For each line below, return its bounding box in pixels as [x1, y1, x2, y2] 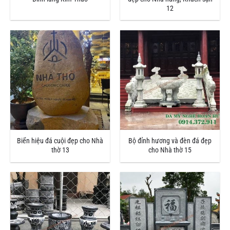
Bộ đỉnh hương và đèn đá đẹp [128, 137, 212, 146]
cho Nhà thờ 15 [148, 146, 191, 155]
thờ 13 [51, 146, 69, 155]
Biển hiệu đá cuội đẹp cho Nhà [17, 137, 103, 146]
